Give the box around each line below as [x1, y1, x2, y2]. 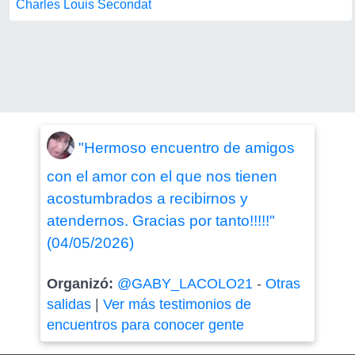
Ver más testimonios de [102, 296, 251, 312]
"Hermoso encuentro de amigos [78, 139, 295, 156]
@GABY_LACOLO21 [116, 276, 253, 292]
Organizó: [46, 276, 117, 292]
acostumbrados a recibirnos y [46, 190, 248, 207]
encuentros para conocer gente [46, 317, 244, 333]
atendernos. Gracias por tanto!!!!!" [46, 212, 275, 229]
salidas [46, 296, 91, 312]
